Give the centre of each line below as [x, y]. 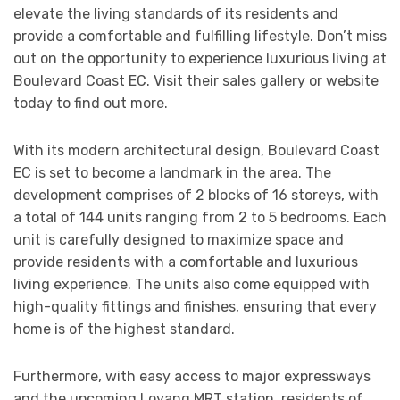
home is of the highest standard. [124, 329]
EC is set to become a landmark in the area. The [172, 173]
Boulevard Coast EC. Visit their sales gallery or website [196, 81]
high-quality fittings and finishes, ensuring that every [195, 307]
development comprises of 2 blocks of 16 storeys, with [196, 196]
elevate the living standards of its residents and [176, 14]
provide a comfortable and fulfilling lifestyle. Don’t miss [200, 37]
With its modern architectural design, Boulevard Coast [196, 151]
